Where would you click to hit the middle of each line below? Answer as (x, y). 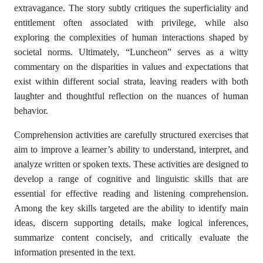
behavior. (31, 111)
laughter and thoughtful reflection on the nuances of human (131, 96)
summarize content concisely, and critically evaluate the (131, 237)
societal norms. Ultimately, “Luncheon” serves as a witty (131, 52)
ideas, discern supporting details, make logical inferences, (131, 223)
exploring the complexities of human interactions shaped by (131, 37)
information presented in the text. (75, 252)
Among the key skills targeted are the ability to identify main (131, 208)
